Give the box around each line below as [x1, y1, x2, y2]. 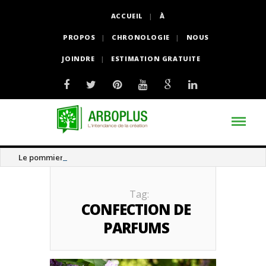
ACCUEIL [110, 11, 143, 20]
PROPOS [63, 33, 96, 42]
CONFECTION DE [81, 199, 191, 219]
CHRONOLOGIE [112, 33, 170, 42]
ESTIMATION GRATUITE [111, 54, 201, 63]
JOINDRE [62, 54, 95, 63]
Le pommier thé [18, 152, 78, 163]
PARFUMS [103, 218, 169, 237]
